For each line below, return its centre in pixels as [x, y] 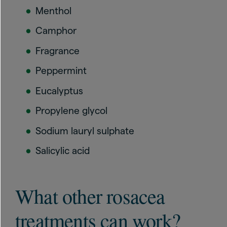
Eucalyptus [59, 91]
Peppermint [61, 71]
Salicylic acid [64, 151]
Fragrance [58, 51]
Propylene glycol [71, 111]
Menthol [53, 11]
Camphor [56, 31]
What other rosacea [90, 196]
